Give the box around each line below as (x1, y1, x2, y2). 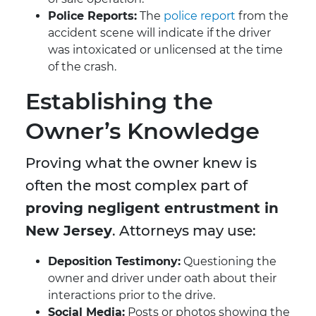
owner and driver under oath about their (48, 272, 276, 286)
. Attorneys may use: (112, 222, 256, 240)
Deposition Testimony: (48, 255, 181, 269)
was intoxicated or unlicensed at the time (48, 43, 283, 57)
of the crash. (48, 60, 116, 74)
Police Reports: (48, 9, 137, 23)
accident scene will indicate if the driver (48, 26, 271, 40)
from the (236, 9, 288, 23)
